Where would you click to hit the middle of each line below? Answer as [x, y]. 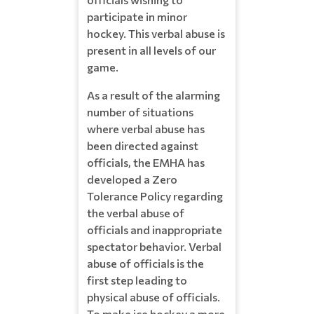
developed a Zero [132, 179]
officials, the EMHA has [146, 162]
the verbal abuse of [136, 212]
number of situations [140, 111]
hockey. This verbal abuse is [156, 33]
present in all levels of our [151, 50]
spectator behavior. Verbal [154, 246]
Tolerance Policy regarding [155, 196]
